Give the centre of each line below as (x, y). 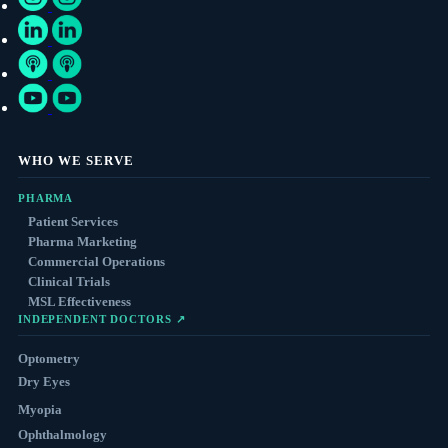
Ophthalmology (62, 435)
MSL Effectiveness (79, 302)
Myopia (39, 410)
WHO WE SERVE (76, 161)
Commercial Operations (96, 262)
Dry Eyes (43, 382)
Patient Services (72, 222)
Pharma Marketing (82, 242)
